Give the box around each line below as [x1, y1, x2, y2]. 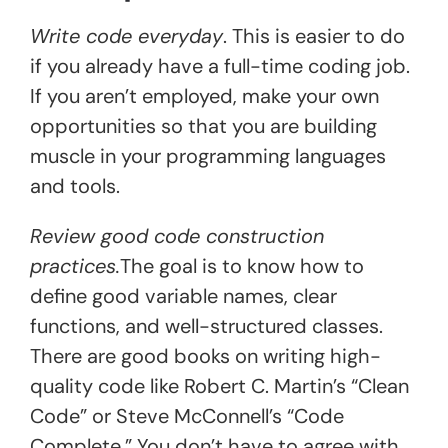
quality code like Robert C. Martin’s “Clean [30, 372, 409, 399]
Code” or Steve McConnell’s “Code [30, 402, 344, 429]
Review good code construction [30, 222, 324, 249]
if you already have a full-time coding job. [30, 52, 410, 79]
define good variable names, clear [30, 282, 337, 309]
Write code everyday [30, 22, 223, 49]
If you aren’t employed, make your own [30, 82, 379, 109]
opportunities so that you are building [30, 112, 377, 139]
